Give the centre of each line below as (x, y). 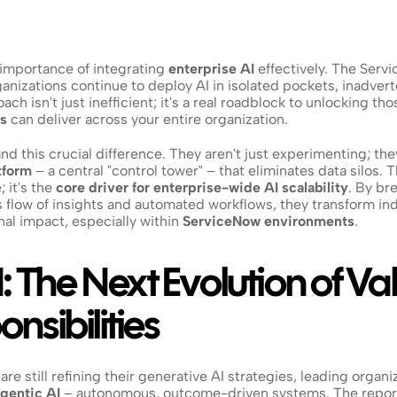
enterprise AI (211, 69)
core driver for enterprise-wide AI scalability (202, 187)
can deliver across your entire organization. (148, 119)
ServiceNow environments (269, 221)
